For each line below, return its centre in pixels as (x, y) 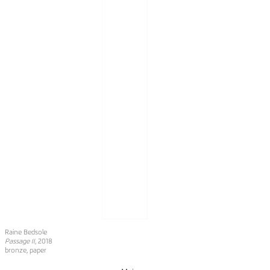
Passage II (20, 242)
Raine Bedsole (26, 233)
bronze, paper (25, 251)
